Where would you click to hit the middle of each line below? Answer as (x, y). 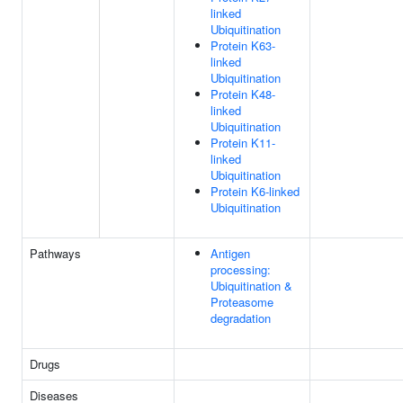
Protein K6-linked (255, 191)
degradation (241, 318)
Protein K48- (243, 94)
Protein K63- (243, 45)
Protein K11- (243, 143)
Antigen (230, 253)
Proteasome (242, 302)
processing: (241, 269)
